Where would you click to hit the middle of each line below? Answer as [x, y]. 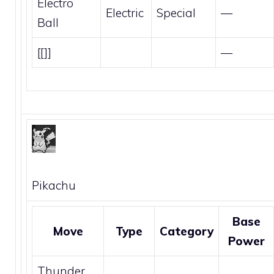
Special [176, 13]
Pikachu [54, 185]
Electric [125, 13]
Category [187, 231]
